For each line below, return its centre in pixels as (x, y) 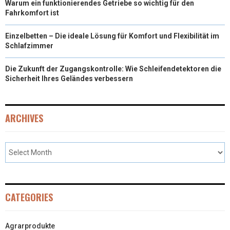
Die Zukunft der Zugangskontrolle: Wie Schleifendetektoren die (113, 69)
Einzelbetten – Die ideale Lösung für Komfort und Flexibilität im (112, 36)
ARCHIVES (24, 118)
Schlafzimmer (29, 46)
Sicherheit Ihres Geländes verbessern (69, 79)
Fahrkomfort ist (32, 13)
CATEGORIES (29, 197)
